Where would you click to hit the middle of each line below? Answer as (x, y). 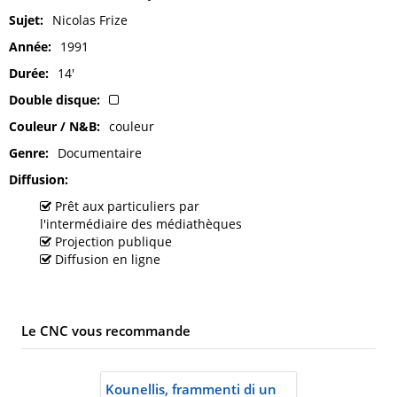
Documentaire (100, 153)
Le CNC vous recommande (106, 331)
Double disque (53, 100)
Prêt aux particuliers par (125, 206)
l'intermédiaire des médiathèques (143, 224)
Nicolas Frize (90, 20)
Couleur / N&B (53, 127)
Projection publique (113, 242)
